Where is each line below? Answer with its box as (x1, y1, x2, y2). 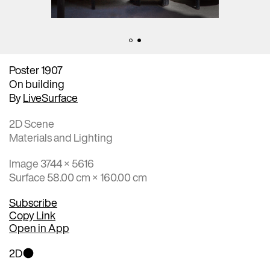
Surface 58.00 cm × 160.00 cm (9, 169, 147, 185)
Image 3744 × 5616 (9, 155, 94, 171)
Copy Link (9, 207, 55, 223)
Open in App (9, 219, 69, 236)
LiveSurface (23, 89, 78, 105)
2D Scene (9, 115, 54, 131)
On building (9, 75, 64, 92)
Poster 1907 (9, 61, 63, 78)
